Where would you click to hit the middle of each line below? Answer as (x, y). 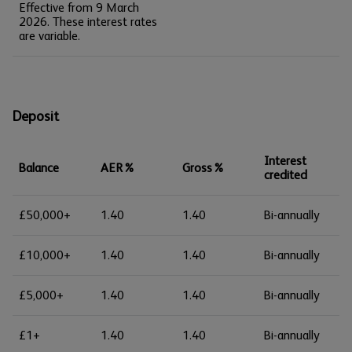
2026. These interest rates (88, 22)
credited (286, 175)
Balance (39, 168)
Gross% (203, 168)
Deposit (36, 116)
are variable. (49, 36)
